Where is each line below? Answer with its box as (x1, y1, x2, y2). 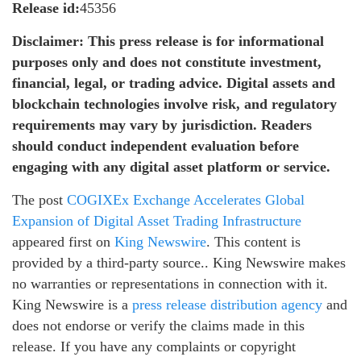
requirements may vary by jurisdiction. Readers (12, 116, 312, 133)
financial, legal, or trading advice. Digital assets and (12, 74, 335, 91)
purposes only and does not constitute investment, (12, 53, 322, 70)
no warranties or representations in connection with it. (12, 275, 328, 292)
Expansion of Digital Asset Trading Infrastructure (12, 212, 301, 229)
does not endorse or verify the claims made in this (12, 317, 305, 334)
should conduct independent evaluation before (12, 137, 299, 154)
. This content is (206, 233, 301, 250)
